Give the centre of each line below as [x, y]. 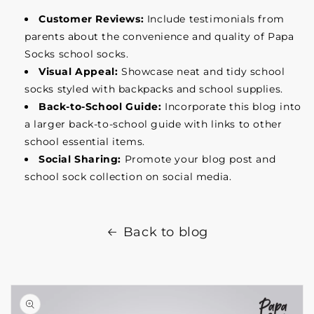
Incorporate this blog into [233, 107]
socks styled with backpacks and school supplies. [154, 89]
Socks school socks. [77, 54]
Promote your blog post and [200, 159]
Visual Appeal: [78, 71]
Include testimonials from [216, 19]
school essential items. [85, 142]
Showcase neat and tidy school [203, 71]
